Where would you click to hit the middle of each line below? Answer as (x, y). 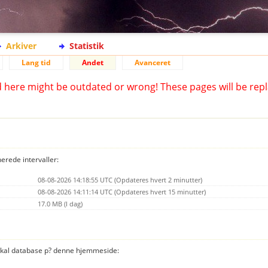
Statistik (87, 46)
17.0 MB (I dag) (60, 203)
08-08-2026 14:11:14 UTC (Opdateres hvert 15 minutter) (122, 191)
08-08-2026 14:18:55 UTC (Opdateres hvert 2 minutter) (120, 179)
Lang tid (36, 63)
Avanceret (153, 63)
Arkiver (21, 46)
